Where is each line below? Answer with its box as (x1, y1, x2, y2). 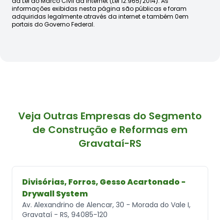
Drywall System (22, 188, 88, 199)
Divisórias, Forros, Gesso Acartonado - (22, 176, 186, 188)
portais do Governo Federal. (12, 20, 95, 28)
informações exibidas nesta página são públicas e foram (12, 4, 187, 13)
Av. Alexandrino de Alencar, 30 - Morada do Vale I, (22, 199, 191, 210)
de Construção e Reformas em (32, 122, 188, 137)
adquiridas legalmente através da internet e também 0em (12, 12, 189, 21)
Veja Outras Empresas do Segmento (18, 109, 202, 123)
